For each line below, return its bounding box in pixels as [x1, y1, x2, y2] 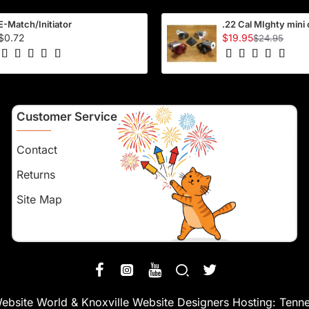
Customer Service [17, 110, 118, 124]
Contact [17, 143, 58, 157]
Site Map [17, 192, 63, 207]
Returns [17, 168, 56, 182]
